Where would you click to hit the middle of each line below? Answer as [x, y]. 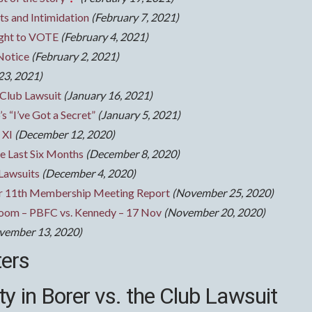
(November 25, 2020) [223, 192]
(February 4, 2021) [105, 36]
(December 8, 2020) [133, 153]
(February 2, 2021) [75, 56]
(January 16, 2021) [108, 95]
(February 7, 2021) [135, 17]
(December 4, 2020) [89, 173]
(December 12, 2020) [65, 134]
